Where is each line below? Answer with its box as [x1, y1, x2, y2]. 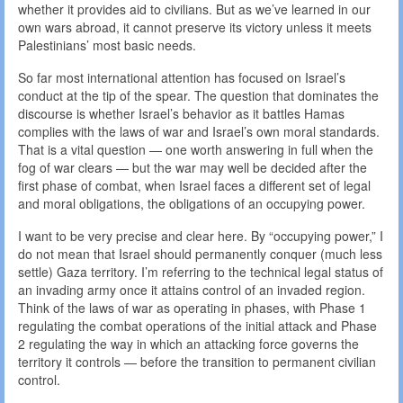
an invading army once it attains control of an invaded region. [18, 281, 365, 300]
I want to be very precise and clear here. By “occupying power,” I [18, 227, 383, 246]
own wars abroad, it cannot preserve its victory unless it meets [18, 18, 372, 37]
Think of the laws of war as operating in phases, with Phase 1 [18, 299, 366, 318]
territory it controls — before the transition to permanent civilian [18, 353, 376, 372]
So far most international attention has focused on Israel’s [18, 68, 345, 87]
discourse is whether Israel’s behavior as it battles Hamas [18, 104, 345, 123]
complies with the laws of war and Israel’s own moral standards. [18, 122, 380, 141]
